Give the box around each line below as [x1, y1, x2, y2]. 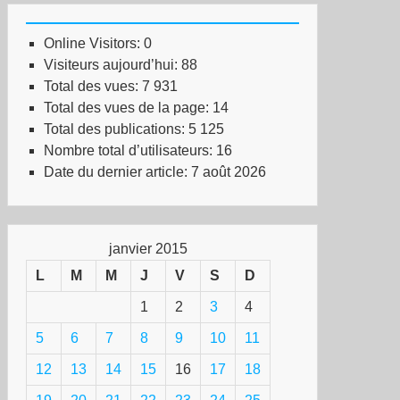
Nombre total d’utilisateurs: [44, 143, 216, 158]
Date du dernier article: [44, 164, 191, 179]
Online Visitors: [44, 36, 144, 51]
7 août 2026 [191, 164, 266, 179]
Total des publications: [44, 121, 188, 137]
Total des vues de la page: [44, 100, 212, 115]
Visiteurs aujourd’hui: [44, 57, 181, 72]
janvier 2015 [109, 241, 187, 256]
